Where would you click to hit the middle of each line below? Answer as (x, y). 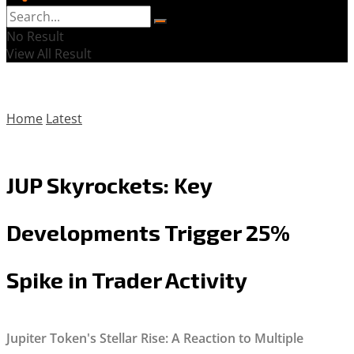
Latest (64, 119)
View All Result (49, 54)
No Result (35, 36)
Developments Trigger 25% (148, 232)
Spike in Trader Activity (127, 279)
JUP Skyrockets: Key (109, 185)
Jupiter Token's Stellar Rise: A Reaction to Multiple (155, 338)
